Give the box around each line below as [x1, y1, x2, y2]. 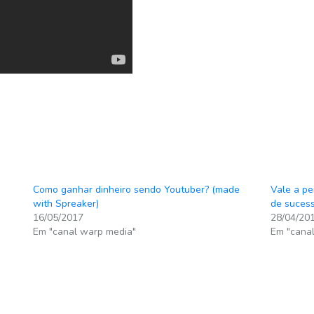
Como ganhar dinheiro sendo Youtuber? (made [33, 183, 240, 196]
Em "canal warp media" [33, 225, 137, 238]
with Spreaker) [33, 197, 100, 210]
